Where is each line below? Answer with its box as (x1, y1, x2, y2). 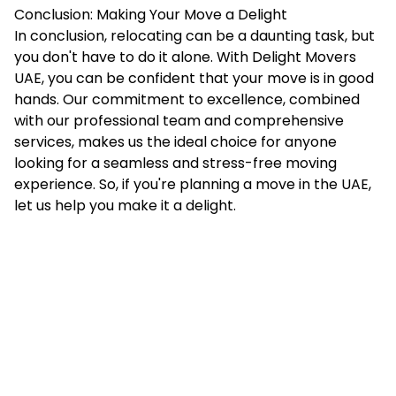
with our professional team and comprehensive (14, 110, 344, 131)
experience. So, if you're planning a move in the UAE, (14, 173, 371, 194)
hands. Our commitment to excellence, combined (14, 88, 360, 110)
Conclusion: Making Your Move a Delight (14, 4, 287, 25)
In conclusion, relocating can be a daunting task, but (14, 25, 375, 46)
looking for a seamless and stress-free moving (14, 152, 337, 173)
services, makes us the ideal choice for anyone (14, 131, 337, 152)
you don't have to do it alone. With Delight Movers (14, 46, 356, 67)
